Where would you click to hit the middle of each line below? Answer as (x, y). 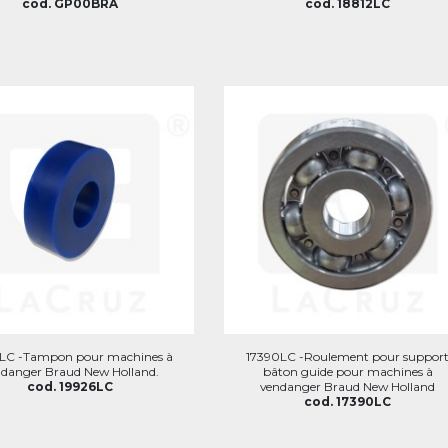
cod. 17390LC (348, 401)
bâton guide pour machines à (347, 371)
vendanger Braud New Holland (348, 386)
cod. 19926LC (70, 386)
